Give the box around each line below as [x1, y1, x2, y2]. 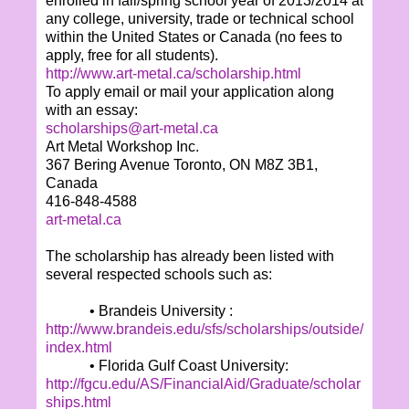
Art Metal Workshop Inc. [46, 138, 199, 154]
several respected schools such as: [46, 266, 272, 282]
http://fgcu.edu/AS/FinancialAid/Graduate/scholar [46, 375, 361, 392]
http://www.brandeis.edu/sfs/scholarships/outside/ [46, 320, 363, 337]
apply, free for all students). [46, 47, 218, 63]
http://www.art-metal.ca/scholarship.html [46, 65, 301, 81]
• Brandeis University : [89, 302, 233, 319]
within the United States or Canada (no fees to [46, 28, 342, 45]
